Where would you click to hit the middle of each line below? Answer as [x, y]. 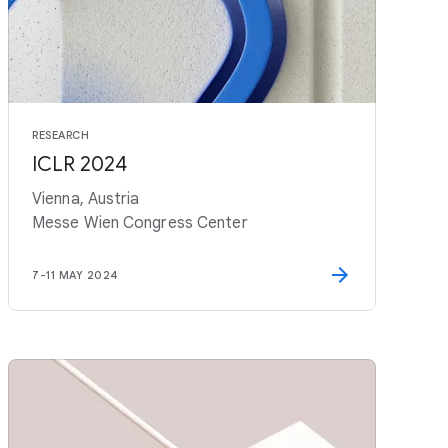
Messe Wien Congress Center [140, 223]
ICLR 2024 [79, 164]
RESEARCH [60, 135]
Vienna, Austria [86, 199]
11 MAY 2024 [82, 275]
